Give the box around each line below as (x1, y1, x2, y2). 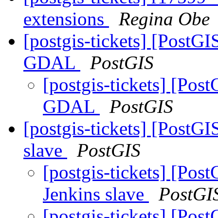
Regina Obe (119, 8, 210, 30)
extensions (23, 8, 109, 30)
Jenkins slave (43, 183, 149, 205)
